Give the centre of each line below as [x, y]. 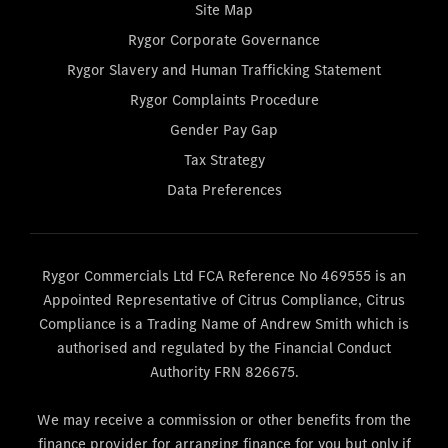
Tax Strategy [224, 159]
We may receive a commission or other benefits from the [224, 420]
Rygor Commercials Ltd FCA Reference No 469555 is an [224, 276]
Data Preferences [224, 189]
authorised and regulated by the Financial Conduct [224, 348]
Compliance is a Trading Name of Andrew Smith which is [224, 324]
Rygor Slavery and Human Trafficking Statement [224, 69]
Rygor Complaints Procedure [224, 99]
